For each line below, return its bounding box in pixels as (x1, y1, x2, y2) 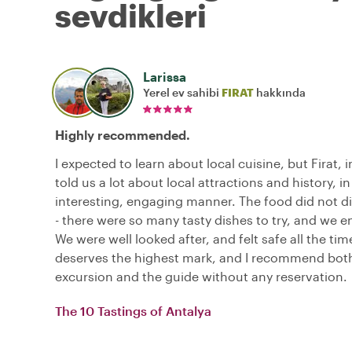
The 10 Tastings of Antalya (55, 303, 211, 319)
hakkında (254, 86, 306, 100)
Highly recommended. (55, 127, 190, 143)
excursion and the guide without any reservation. (55, 269, 347, 284)
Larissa (143, 69, 186, 85)
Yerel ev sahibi (143, 86, 222, 100)
